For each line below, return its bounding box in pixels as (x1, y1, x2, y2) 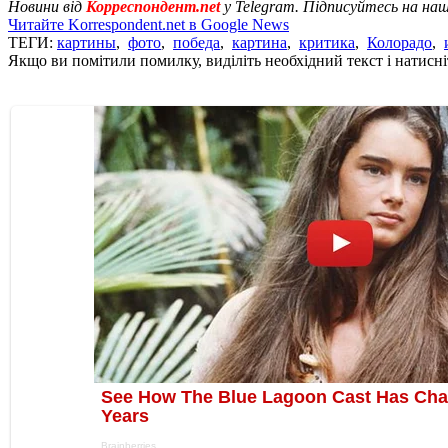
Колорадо (367, 33, 432, 51)
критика (299, 33, 355, 51)
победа (173, 33, 220, 51)
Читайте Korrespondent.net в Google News (8, 15, 289, 33)
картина (232, 33, 287, 51)
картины (57, 33, 116, 51)
